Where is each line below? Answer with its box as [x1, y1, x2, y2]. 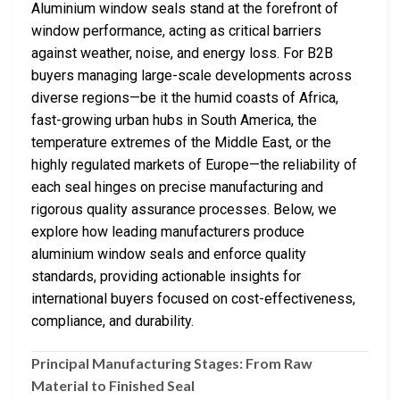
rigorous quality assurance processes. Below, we [31, 201, 337, 219]
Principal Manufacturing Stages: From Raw [31, 354, 312, 371]
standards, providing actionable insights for [31, 268, 301, 286]
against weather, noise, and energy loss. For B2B [31, 45, 333, 62]
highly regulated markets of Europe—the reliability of [31, 156, 357, 174]
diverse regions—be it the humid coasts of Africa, [31, 89, 338, 107]
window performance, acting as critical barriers [31, 22, 321, 40]
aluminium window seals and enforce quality [31, 246, 306, 263]
